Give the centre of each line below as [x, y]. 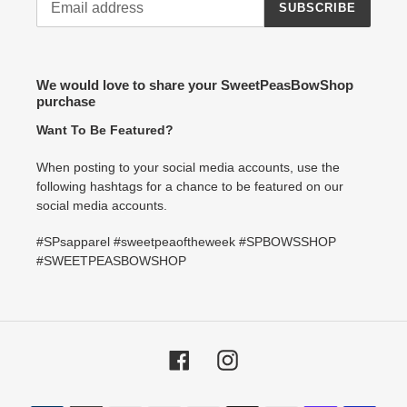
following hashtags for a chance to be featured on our [190, 186]
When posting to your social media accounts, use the [188, 167]
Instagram [267, 358]
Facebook [218, 358]
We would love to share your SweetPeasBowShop [195, 84]
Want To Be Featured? [105, 130]
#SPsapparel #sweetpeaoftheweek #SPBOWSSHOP [186, 242]
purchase [66, 101]
